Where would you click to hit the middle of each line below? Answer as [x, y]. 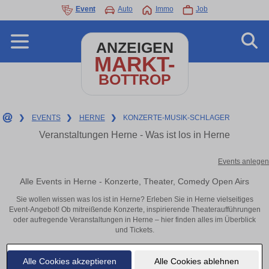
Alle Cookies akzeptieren [69, 261]
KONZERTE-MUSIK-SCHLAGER [177, 118]
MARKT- [134, 64]
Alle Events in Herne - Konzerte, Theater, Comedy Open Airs [134, 181]
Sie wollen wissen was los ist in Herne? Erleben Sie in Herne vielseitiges [134, 200]
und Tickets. [134, 230]
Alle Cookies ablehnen [196, 261]
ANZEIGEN [134, 48]
